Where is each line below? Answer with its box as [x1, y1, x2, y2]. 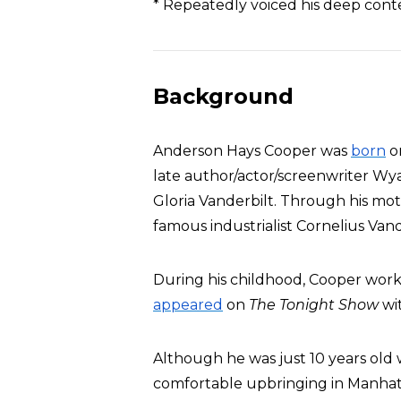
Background [153, 83, 294, 109]
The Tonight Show [249, 296, 379, 313]
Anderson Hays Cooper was [153, 142, 351, 159]
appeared [153, 296, 223, 313]
